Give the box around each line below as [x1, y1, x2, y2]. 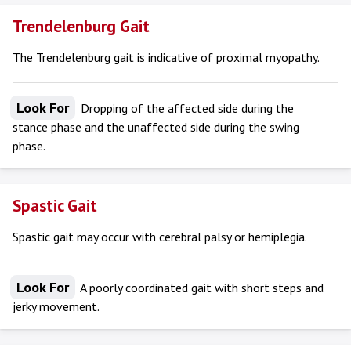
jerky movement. [13, 299, 100, 314]
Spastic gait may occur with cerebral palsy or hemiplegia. [13, 229, 307, 244]
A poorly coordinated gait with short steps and [78, 280, 324, 295]
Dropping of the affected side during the [78, 100, 294, 116]
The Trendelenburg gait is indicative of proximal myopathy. [13, 49, 320, 65]
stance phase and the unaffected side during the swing [13, 119, 299, 135]
